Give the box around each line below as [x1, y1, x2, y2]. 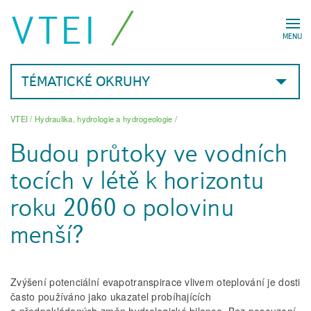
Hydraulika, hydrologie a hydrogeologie [34, 113, 173, 124]
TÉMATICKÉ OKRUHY [22, 73, 150, 90]
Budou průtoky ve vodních [10, 137, 288, 169]
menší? [10, 219, 85, 251]
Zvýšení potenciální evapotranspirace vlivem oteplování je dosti [10, 275, 301, 289]
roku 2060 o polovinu [10, 192, 235, 224]
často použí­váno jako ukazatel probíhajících [10, 289, 212, 304]
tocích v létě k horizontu [10, 165, 264, 196]
